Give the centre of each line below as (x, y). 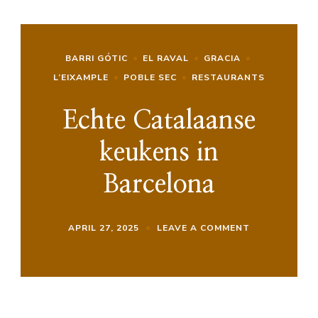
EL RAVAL (165, 58)
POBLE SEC (150, 77)
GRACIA (222, 58)
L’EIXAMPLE (81, 77)
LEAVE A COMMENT (203, 228)
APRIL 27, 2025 (104, 228)
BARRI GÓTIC (96, 58)
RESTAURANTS (228, 77)
